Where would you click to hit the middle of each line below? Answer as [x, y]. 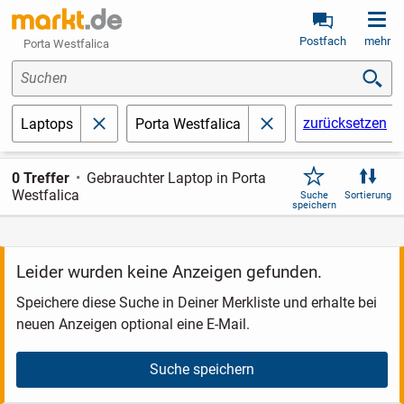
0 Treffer [40, 179]
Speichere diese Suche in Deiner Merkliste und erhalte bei [196, 303]
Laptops [46, 124]
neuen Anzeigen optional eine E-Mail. [133, 325]
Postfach [323, 41]
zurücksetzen [344, 124]
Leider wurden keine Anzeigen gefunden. [169, 271]
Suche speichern [202, 370]
